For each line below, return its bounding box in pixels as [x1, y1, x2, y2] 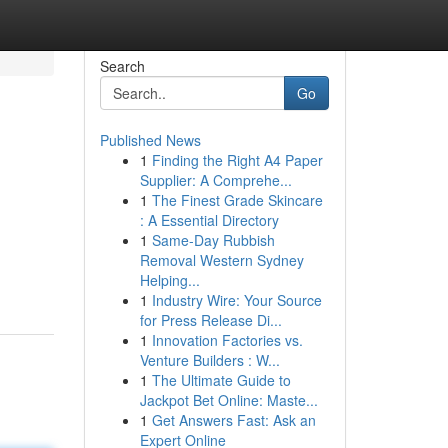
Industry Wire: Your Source [151, 290, 322, 310]
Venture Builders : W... [139, 350, 280, 370]
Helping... [139, 270, 200, 290]
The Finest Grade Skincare [151, 190, 323, 210]
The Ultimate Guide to [151, 370, 291, 390]
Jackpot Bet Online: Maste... [139, 390, 318, 410]
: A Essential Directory [139, 210, 279, 230]
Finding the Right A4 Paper [151, 150, 323, 170]
